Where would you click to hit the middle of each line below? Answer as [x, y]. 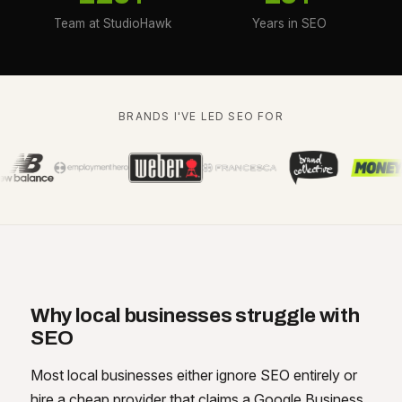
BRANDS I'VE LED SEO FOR [201, 117]
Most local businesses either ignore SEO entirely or [193, 376]
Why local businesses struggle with [195, 316]
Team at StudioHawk [113, 24]
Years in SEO [289, 24]
